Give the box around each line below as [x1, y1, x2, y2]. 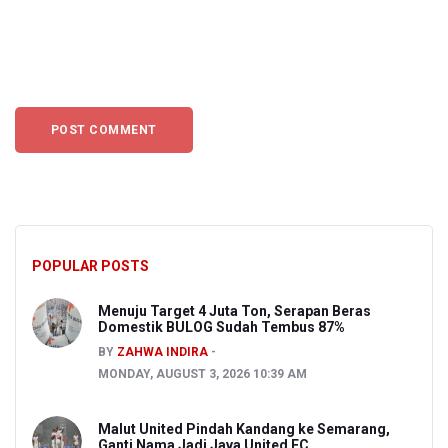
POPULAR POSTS [32, 258, 149, 275]
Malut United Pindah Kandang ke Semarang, [98, 421, 390, 438]
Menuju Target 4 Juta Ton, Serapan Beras [98, 303, 371, 320]
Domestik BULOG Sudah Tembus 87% [98, 319, 345, 336]
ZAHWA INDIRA [117, 345, 208, 360]
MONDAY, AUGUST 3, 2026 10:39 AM [98, 367, 307, 382]
